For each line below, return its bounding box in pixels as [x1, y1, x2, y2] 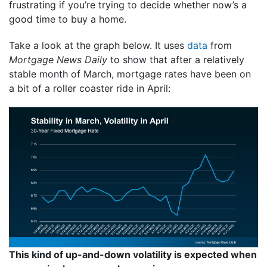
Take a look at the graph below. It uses [9, 39, 187, 51]
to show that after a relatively [107, 53, 244, 66]
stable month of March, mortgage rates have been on [9, 67, 251, 80]
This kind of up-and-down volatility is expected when [9, 248, 257, 260]
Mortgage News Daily [9, 53, 107, 66]
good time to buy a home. [9, 13, 126, 25]
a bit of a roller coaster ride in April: [9, 82, 170, 94]
